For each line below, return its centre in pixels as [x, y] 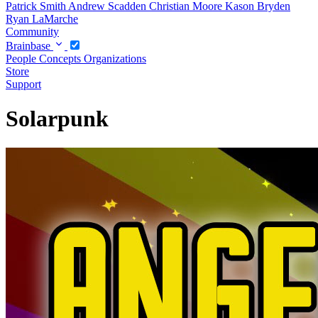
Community [32, 31]
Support [23, 84]
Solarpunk [57, 119]
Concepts [61, 58]
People [22, 58]
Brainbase [29, 45]
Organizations [115, 58]
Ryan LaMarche [42, 18]
